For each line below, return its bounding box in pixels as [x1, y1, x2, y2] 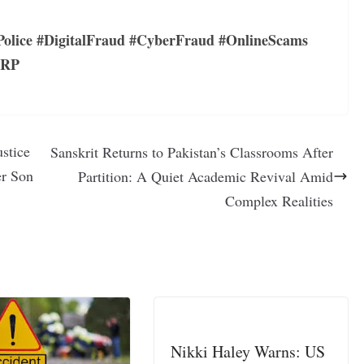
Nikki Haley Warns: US [171, 340, 326, 362]
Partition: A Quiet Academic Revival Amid [78, 166, 334, 186]
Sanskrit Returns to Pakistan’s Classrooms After [50, 141, 334, 162]
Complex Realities [225, 190, 334, 210]
